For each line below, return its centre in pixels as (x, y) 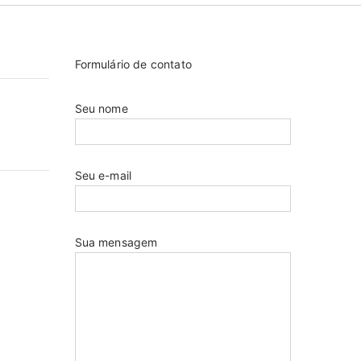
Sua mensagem (116, 242)
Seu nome (101, 108)
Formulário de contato (133, 64)
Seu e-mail (103, 175)
